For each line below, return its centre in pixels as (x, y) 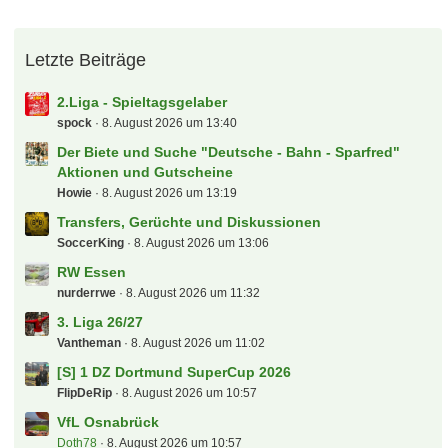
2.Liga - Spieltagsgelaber (142, 102)
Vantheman (89, 343)
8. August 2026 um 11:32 (193, 293)
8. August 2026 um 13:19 (170, 193)
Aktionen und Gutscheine (145, 172)
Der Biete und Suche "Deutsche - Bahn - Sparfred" (229, 152)
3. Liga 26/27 (100, 322)
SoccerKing (91, 243)
